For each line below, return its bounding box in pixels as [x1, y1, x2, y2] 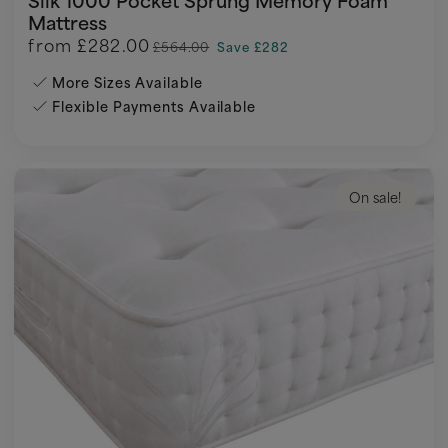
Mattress [28, 6, 108, 36]
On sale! [348, 185, 402, 207]
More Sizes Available [52, 70, 203, 92]
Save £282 [217, 35, 289, 56]
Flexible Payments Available [52, 94, 257, 116]
